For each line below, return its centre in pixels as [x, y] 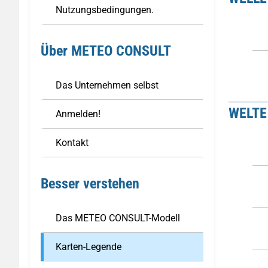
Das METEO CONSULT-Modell [118, 218]
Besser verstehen [90, 184]
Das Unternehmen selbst [107, 85]
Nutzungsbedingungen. [105, 10]
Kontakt [72, 143]
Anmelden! [78, 114]
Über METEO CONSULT [106, 51]
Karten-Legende [89, 247]
